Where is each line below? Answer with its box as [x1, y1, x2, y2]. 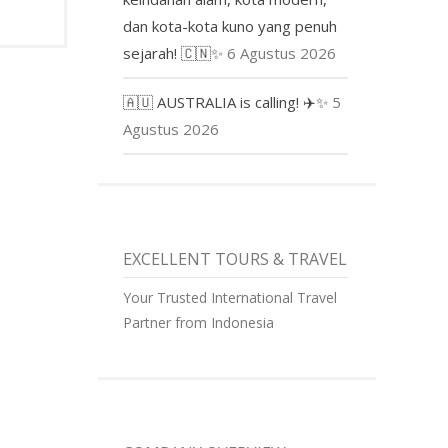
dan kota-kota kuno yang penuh [123, 15, 338, 36]
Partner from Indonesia [123, 312, 275, 332]
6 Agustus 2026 [227, 42, 337, 63]
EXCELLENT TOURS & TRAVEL [123, 247, 348, 270]
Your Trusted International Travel [123, 287, 338, 307]
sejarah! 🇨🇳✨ [123, 42, 224, 63]
